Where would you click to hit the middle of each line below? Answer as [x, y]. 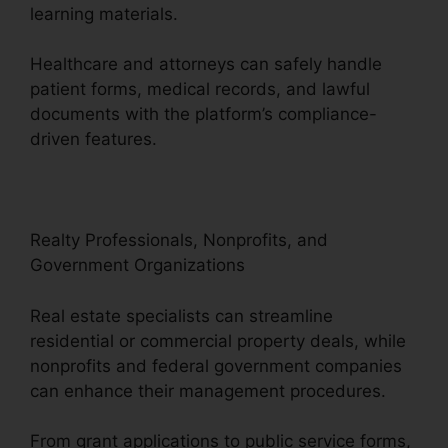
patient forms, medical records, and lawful [200, 89]
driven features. [93, 139]
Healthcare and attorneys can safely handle [206, 64]
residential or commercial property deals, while [218, 340]
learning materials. [104, 13]
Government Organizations [137, 265]
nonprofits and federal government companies [216, 365]
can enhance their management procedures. [208, 390]
